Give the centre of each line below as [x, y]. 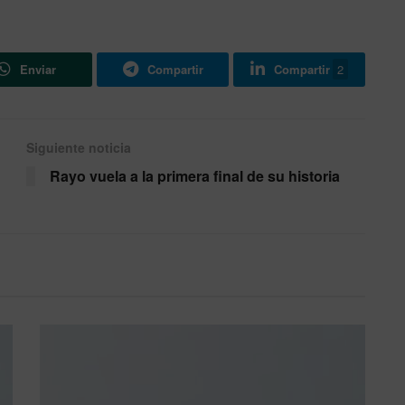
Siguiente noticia [79, 148]
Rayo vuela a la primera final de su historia [195, 176]
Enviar [38, 70]
